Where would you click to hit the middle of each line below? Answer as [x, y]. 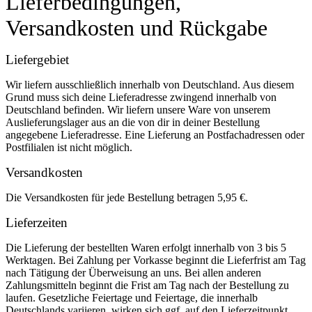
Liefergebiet [37, 60]
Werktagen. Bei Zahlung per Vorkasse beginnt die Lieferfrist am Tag [156, 260]
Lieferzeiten [37, 223]
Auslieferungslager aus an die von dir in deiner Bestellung [133, 122]
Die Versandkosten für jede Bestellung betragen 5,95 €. [127, 197]
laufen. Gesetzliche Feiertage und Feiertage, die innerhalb [132, 298]
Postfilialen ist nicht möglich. [69, 147]
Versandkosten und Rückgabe [136, 28]
